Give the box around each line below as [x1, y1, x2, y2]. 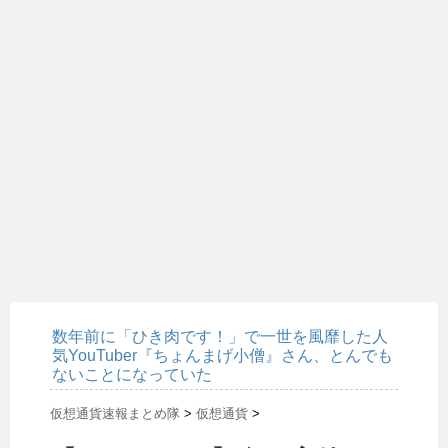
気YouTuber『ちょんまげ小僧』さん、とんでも [52, 346, 393, 364]
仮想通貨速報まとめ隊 [50, 405, 180, 421]
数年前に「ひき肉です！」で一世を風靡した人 [52, 327, 388, 345]
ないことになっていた [52, 365, 212, 383]
